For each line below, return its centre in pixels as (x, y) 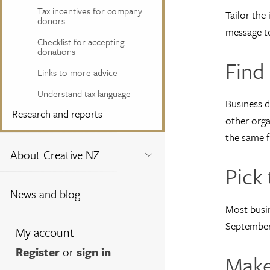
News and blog (45, 193)
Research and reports (57, 113)
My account (45, 232)
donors (51, 20)
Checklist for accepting (81, 41)
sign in (94, 251)
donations (56, 51)
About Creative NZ (55, 154)
